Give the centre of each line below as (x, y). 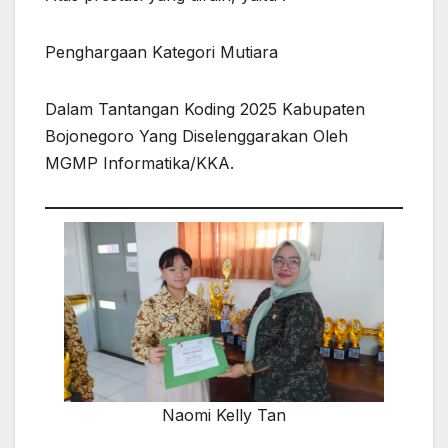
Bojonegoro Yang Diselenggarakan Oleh (196, 136)
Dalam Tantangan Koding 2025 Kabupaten (205, 109)
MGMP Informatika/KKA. (139, 163)
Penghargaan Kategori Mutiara (161, 52)
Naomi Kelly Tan (224, 415)
